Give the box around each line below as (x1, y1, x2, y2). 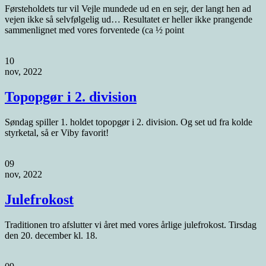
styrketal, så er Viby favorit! (5, 128, 109, 138)
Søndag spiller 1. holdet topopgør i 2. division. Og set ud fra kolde (5, 117, 252, 128)
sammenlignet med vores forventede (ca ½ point (5, 25, 184, 36)
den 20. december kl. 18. (5, 230, 97, 240)
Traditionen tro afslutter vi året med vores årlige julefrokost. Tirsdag (5, 219, 256, 230)
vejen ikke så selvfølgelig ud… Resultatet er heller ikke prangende (5, 14, 252, 25)
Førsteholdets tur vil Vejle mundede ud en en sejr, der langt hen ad (5, 4, 251, 14)
